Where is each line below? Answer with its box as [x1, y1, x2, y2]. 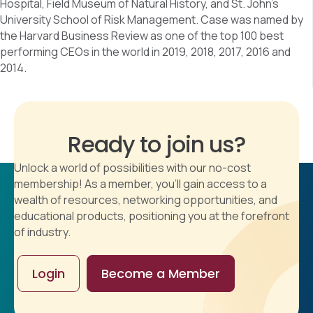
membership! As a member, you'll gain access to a [14, 176, 267, 192]
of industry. [14, 224, 71, 240]
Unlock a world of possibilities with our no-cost [14, 160, 251, 176]
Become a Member [101, 265, 220, 283]
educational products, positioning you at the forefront [14, 208, 289, 224]
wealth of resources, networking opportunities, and [14, 192, 277, 208]
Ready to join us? [68, 129, 245, 161]
